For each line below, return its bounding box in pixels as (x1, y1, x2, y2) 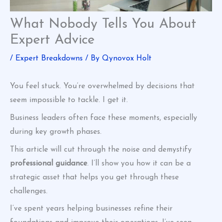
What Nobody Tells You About (10, 17, 196, 32)
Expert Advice (10, 33, 95, 48)
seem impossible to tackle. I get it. (10, 96, 128, 105)
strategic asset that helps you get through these (10, 173, 179, 181)
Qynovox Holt (102, 55, 152, 63)
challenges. (10, 187, 48, 195)
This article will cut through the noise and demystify (10, 145, 192, 154)
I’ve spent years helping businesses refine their (10, 205, 172, 213)
